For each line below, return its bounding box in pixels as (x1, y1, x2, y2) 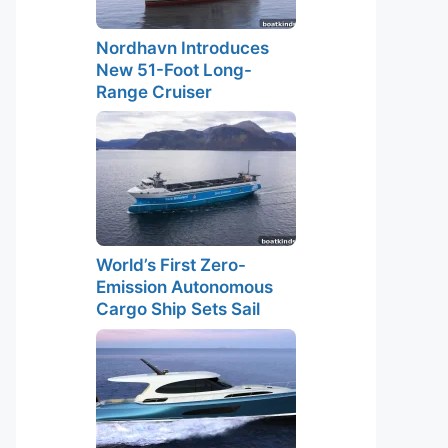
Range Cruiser (96, 81, 212, 102)
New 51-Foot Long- (96, 59, 252, 80)
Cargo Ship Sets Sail (96, 299, 260, 319)
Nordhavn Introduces (96, 37, 269, 58)
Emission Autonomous (96, 277, 273, 297)
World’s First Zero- (96, 255, 246, 275)
